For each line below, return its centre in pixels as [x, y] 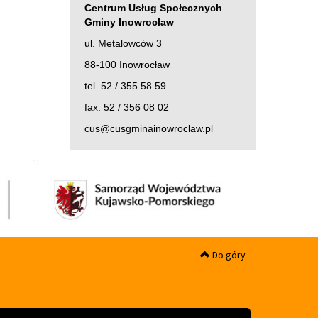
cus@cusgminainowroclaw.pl [148, 128]
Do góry [228, 254]
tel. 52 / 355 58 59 [125, 86]
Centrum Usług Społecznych [153, 7]
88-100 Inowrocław [127, 64]
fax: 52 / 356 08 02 [126, 107]
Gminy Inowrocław [129, 22]
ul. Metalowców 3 [123, 43]
